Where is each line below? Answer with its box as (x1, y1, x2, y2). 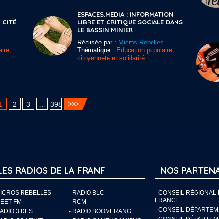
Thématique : (77, 46, 116, 54)
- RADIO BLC (68, 189, 104, 196)
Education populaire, (116, 46, 174, 54)
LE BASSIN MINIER (77, 26, 133, 34)
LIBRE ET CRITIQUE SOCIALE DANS (77, 18, 183, 26)
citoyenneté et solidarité (77, 54, 145, 62)
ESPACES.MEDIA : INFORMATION (77, 10, 174, 18)
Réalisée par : (77, 39, 118, 46)
